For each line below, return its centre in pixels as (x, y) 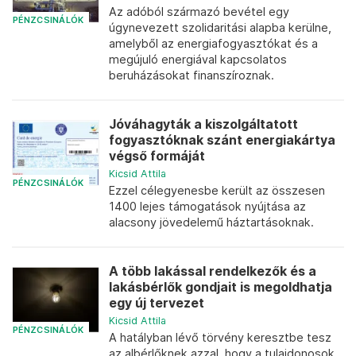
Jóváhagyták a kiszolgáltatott (203, 124)
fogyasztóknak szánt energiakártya (222, 140)
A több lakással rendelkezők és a (213, 271)
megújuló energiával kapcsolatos (198, 59)
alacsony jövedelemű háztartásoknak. (211, 222)
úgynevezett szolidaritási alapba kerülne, (220, 27)
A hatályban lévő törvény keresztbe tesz (220, 337)
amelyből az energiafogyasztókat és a (213, 43)
